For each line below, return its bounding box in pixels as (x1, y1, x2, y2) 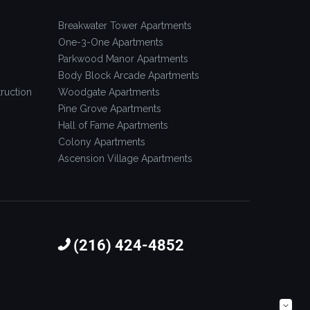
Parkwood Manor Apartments (57, 53, 188, 64)
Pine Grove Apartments (57, 102, 161, 114)
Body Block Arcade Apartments (57, 69, 199, 81)
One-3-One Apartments (57, 36, 163, 48)
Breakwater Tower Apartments (57, 19, 192, 31)
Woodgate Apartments (57, 86, 160, 98)
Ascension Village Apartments (57, 152, 192, 164)
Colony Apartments (57, 136, 145, 147)
